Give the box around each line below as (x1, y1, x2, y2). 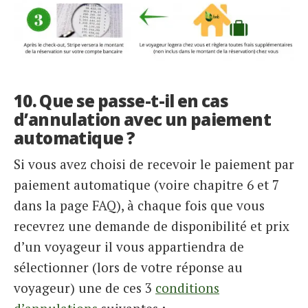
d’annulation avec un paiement (14, 108, 271, 131)
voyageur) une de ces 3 (14, 278, 155, 296)
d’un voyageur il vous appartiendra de (14, 237, 244, 255)
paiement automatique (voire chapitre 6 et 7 (14, 175, 279, 193)
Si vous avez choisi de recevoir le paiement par (14, 155, 294, 173)
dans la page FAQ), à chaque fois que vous (14, 196, 265, 214)
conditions (155, 278, 219, 296)
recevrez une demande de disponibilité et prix (14, 217, 289, 234)
